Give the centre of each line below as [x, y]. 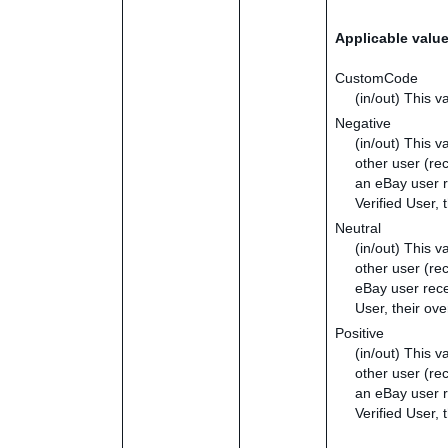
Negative [363, 123]
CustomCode [376, 78]
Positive [359, 333]
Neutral [358, 228]
